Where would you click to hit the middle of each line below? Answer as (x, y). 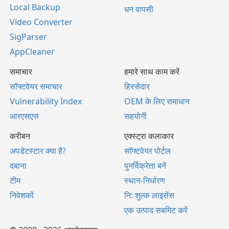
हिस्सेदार (137, 86)
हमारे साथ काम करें (152, 72)
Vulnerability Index (46, 101)
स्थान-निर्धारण (145, 180)
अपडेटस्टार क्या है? (38, 151)
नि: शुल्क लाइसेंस (149, 195)
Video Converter (41, 22)
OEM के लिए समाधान (157, 101)
